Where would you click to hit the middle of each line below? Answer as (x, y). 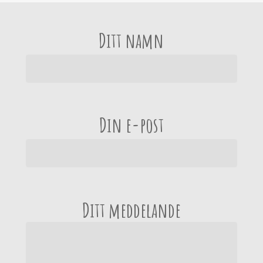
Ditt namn (131, 40)
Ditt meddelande (131, 210)
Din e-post (131, 125)
